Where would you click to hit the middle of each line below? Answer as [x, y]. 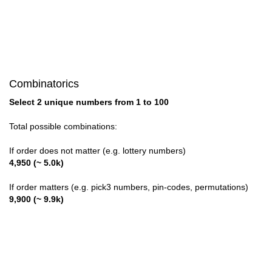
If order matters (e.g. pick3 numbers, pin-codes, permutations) [129, 187]
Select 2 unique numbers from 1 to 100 [89, 102]
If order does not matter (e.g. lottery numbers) [97, 151]
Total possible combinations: [63, 127]
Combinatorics [44, 84]
